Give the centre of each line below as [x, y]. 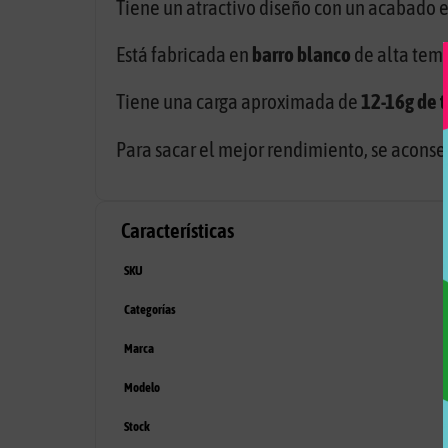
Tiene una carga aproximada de [238, 102]
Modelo [141, 388]
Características [177, 231]
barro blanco [301, 55]
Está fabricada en [183, 55]
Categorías [149, 310]
